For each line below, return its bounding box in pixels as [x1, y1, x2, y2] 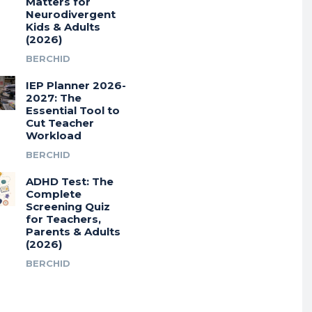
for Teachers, [25, 212, 101, 226]
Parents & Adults [25, 225, 120, 239]
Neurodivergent [25, 8, 116, 22]
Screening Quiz [25, 200, 110, 214]
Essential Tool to [25, 104, 120, 118]
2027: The [25, 91, 81, 105]
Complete [25, 187, 81, 201]
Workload [25, 129, 81, 143]
